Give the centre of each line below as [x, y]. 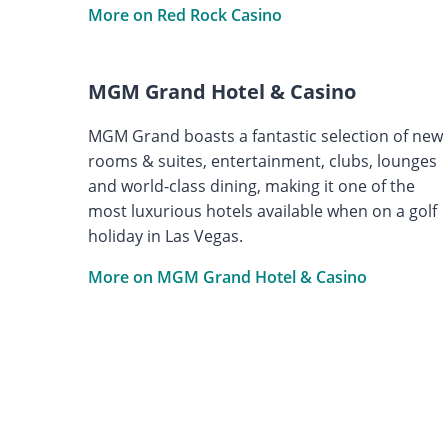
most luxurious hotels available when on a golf [262, 210]
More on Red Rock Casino [184, 14]
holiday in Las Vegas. [165, 235]
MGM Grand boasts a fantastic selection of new [265, 135]
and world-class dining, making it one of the [251, 185]
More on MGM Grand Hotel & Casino [227, 276]
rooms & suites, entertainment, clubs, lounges [262, 160]
